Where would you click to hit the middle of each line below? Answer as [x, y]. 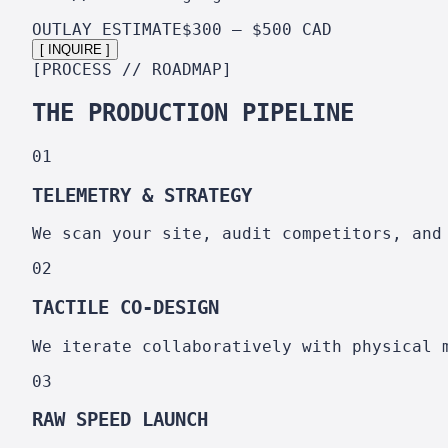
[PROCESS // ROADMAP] [132, 70]
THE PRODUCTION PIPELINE [193, 112]
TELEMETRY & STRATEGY [142, 195]
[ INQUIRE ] [75, 50]
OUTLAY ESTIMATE [107, 30]
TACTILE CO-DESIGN [125, 308]
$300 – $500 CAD [257, 30]
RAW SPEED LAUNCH [120, 420]
